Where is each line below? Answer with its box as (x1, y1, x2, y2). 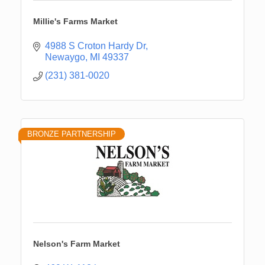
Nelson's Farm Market (33, 238, 120, 248)
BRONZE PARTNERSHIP (27, 129, 116, 138)
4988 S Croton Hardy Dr (45, 40, 146, 51)
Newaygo (45, 51, 85, 62)
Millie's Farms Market (33, 16, 118, 26)
